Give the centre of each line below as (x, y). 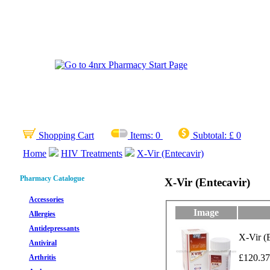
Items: (142, 135)
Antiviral (43, 243)
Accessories (46, 199)
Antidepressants (54, 228)
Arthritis (42, 257)
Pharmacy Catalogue (52, 178)
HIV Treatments (92, 153)
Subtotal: (210, 135)
